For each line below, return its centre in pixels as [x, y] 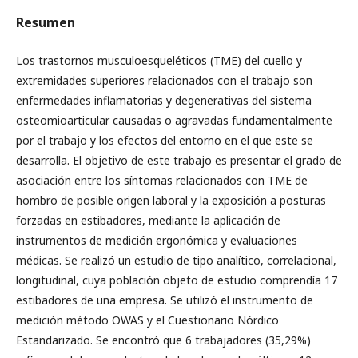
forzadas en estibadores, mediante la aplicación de [148, 220]
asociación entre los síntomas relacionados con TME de [162, 180]
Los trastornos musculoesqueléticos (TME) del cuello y [159, 60]
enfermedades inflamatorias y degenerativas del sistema [164, 100]
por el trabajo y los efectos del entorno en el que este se [165, 140]
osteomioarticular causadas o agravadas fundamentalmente [174, 120]
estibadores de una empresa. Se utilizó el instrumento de [165, 300]
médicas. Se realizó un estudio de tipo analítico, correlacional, [176, 260]
